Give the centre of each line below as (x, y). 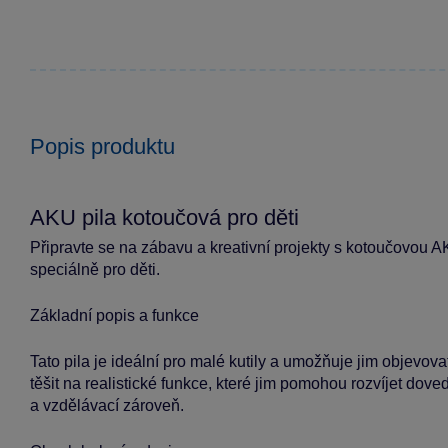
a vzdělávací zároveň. (107, 405)
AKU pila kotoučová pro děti (164, 217)
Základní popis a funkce (114, 315)
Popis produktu (102, 146)
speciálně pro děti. (95, 269)
